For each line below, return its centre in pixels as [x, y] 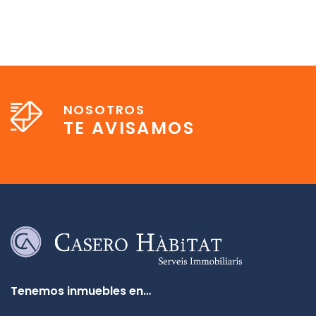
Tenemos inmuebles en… [81, 291]
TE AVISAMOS [129, 128]
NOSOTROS [104, 110]
